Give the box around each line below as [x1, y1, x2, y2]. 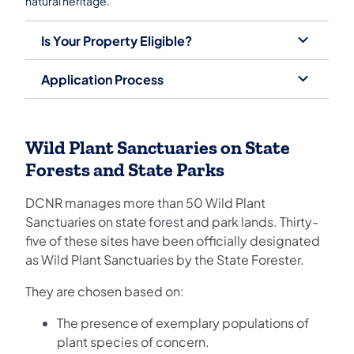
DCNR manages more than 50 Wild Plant [25, 194, 265, 212]
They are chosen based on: [25, 283, 184, 300]
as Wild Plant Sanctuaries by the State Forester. [25, 251, 304, 269]
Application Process [41, 70, 164, 88]
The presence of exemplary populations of [57, 314, 309, 332]
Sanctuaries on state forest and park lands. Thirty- [25, 213, 318, 231]
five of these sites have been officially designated [25, 232, 320, 250]
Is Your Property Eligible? [41, 32, 192, 49]
